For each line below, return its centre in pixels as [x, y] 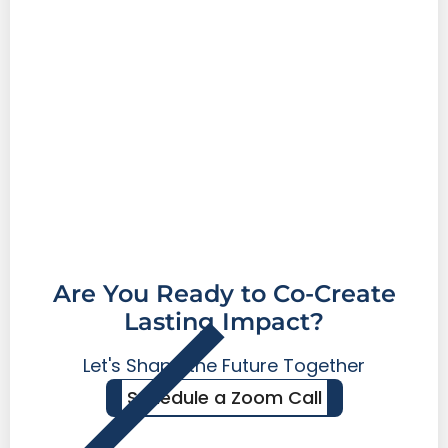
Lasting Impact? [224, 322]
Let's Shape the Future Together [224, 366]
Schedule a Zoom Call [224, 398]
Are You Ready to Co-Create [224, 294]
